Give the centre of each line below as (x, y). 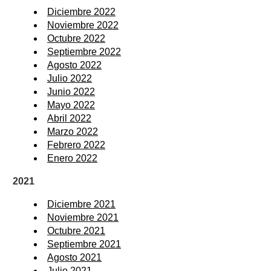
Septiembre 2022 (84, 51)
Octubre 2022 (76, 38)
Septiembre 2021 (84, 244)
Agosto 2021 (74, 257)
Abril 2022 (69, 118)
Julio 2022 (70, 78)
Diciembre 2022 (81, 11)
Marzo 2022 (73, 131)
